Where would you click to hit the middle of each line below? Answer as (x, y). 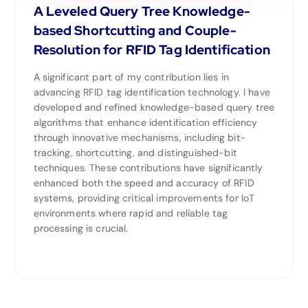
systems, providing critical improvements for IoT (144, 198)
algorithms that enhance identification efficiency (145, 123)
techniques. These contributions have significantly (148, 168)
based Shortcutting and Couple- (135, 31)
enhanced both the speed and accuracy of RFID (144, 183)
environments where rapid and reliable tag (131, 213)
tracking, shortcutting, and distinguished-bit (135, 153)
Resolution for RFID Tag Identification (152, 50)
